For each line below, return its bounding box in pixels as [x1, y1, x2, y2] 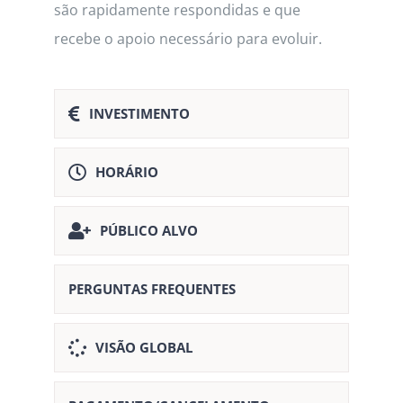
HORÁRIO [94, 163, 158, 182]
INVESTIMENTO [88, 104, 190, 123]
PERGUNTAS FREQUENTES [67, 280, 236, 299]
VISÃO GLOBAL [94, 338, 193, 357]
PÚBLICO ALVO [99, 221, 198, 240]
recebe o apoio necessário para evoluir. [53, 29, 322, 49]
